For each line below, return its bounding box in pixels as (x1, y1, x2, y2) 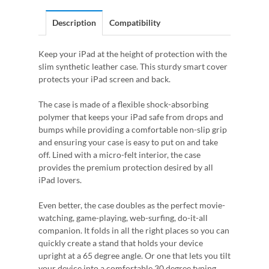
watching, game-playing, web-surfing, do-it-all (38, 213, 208, 223)
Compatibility (109, 17, 160, 28)
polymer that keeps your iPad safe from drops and (38, 112, 223, 122)
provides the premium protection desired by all (38, 162, 213, 172)
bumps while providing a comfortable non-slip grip (38, 124, 227, 134)
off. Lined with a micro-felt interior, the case (38, 150, 201, 160)
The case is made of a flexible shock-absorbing (38, 99, 208, 109)
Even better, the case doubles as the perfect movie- (38, 200, 225, 210)
